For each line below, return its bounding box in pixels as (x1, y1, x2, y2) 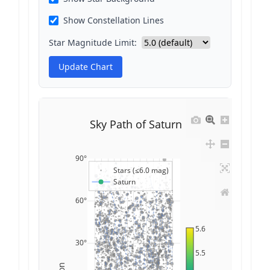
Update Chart (58, 61, 113, 72)
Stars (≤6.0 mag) (113, 165, 169, 176)
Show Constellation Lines (63, 14, 164, 26)
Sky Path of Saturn (89, 117, 182, 131)
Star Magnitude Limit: (49, 36, 137, 48)
